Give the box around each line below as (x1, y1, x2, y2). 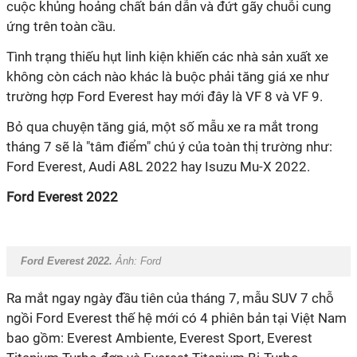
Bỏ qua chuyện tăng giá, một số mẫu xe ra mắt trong (6, 119, 319, 135)
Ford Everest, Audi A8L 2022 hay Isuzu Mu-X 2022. (6, 159, 310, 175)
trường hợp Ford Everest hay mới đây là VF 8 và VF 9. (6, 88, 323, 104)
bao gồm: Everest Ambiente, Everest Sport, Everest (6, 330, 312, 346)
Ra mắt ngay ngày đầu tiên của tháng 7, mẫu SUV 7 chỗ (6, 290, 334, 306)
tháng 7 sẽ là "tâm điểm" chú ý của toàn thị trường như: (6, 139, 332, 155)
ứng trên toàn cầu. (6, 18, 116, 34)
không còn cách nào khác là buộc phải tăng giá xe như (6, 69, 329, 84)
